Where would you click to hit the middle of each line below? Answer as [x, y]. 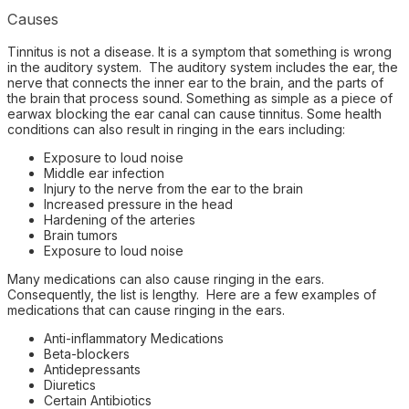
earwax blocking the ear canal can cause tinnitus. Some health [194, 113]
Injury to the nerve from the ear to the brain [173, 188]
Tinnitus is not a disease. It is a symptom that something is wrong [199, 51]
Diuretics [70, 384]
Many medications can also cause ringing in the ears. [166, 278]
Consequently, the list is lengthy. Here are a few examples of [192, 294]
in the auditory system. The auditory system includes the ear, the [203, 67]
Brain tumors [81, 235]
